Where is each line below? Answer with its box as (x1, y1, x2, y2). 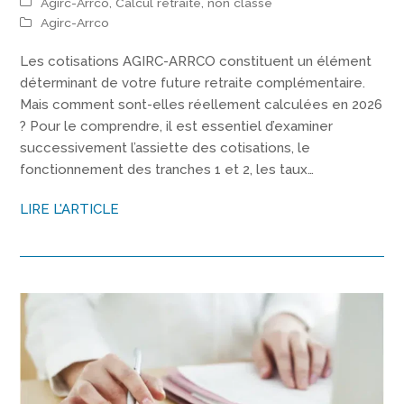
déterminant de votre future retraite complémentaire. (20, 75, 366, 92)
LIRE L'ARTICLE (20, 201, 120, 218)
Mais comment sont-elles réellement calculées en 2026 (20, 96, 383, 114)
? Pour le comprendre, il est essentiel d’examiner (20, 118, 334, 135)
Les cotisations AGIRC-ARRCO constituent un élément (20, 53, 372, 70)
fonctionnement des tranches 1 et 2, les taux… (20, 161, 315, 179)
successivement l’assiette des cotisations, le (20, 140, 311, 157)
